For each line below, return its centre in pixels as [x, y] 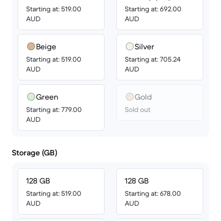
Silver [145, 46]
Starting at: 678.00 [153, 193]
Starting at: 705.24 [153, 59]
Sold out [138, 110]
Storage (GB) [35, 152]
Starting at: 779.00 [54, 110]
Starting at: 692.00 [153, 9]
